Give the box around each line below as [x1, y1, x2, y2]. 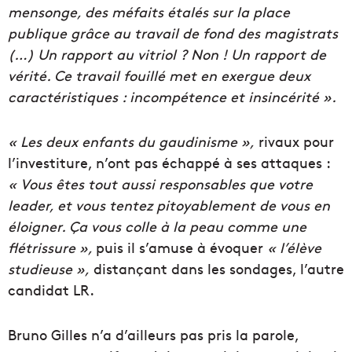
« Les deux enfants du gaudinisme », [8, 131, 255, 152]
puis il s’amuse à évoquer [96, 237, 263, 258]
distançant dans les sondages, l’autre [90, 258, 344, 279]
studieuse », [8, 258, 90, 279]
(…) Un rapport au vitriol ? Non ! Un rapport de [8, 44, 326, 64]
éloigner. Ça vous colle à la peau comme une [8, 216, 306, 236]
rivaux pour [255, 131, 334, 152]
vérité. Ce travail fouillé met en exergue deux [8, 65, 310, 86]
